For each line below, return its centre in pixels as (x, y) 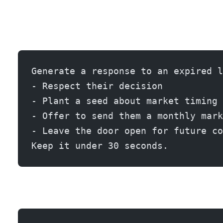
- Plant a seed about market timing (124, 101)
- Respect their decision (97, 86)
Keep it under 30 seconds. (100, 145)
